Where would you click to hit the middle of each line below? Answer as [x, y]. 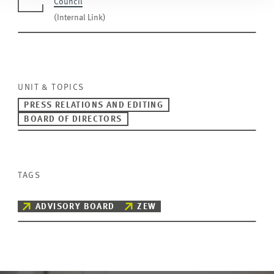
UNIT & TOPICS [51, 87]
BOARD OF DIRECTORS [73, 119]
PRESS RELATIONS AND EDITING [94, 105]
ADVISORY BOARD [75, 207]
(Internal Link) [80, 18]
